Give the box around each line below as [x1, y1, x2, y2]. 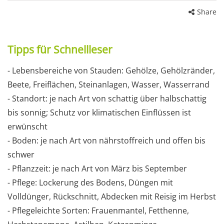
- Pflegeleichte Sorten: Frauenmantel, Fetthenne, [7, 205, 189, 216]
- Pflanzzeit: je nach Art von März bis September [7, 163, 187, 174]
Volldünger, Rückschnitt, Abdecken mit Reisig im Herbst [7, 191, 216, 202]
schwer [7, 149, 34, 160]
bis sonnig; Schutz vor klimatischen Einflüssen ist [7, 107, 191, 118]
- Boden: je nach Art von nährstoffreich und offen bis [7, 135, 205, 146]
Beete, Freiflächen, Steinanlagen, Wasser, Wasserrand [7, 79, 209, 90]
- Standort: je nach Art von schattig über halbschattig [7, 93, 206, 104]
